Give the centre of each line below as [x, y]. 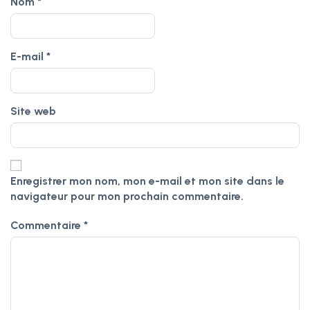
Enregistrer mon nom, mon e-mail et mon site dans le [147, 181]
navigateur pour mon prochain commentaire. [127, 196]
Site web [33, 111]
